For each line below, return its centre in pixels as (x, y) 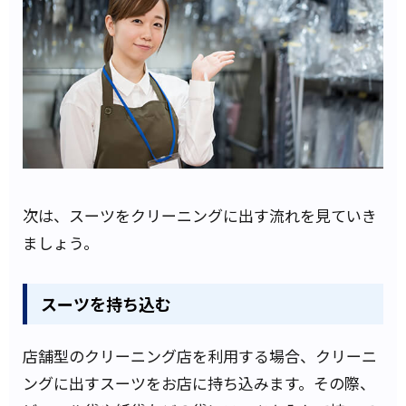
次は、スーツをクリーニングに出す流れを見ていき (200, 215)
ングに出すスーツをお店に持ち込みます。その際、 (199, 383)
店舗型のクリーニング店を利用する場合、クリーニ (200, 356)
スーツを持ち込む (106, 304)
